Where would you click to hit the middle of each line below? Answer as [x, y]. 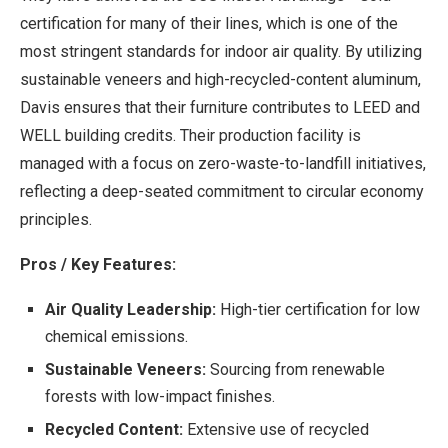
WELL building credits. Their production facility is [190, 136]
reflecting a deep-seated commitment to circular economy [222, 192]
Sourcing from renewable [295, 370]
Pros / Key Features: [98, 265]
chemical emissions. [116, 337]
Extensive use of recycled [276, 430]
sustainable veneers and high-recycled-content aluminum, [220, 80]
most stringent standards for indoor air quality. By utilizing [221, 52]
